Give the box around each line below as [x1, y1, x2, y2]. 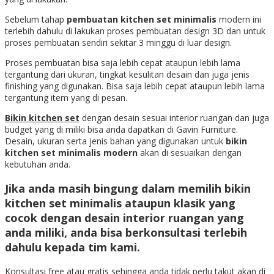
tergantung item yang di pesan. [5, 91, 127, 103]
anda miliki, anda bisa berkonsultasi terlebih [5, 224, 247, 240]
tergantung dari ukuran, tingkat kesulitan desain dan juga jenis [5, 68, 250, 80]
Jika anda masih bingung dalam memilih [5, 180, 224, 196]
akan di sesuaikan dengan [138, 146, 242, 158]
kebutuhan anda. [5, 158, 70, 170]
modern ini [219, 13, 261, 25]
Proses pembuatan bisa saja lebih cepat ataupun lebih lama [5, 56, 240, 68]
